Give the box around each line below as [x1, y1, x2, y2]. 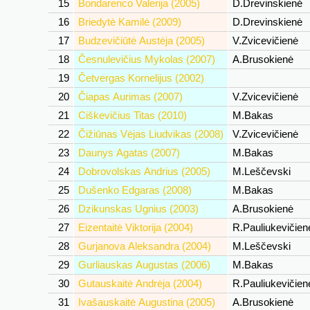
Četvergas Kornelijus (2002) [78, 72, 204, 84]
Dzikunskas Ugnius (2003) [78, 203, 199, 215]
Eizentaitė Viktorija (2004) [78, 221, 193, 233]
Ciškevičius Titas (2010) [78, 109, 187, 121]
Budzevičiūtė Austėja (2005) [78, 35, 205, 46]
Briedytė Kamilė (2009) [78, 16, 181, 28]
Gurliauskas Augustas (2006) [78, 259, 210, 271]
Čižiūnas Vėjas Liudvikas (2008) [78, 128, 224, 140]
